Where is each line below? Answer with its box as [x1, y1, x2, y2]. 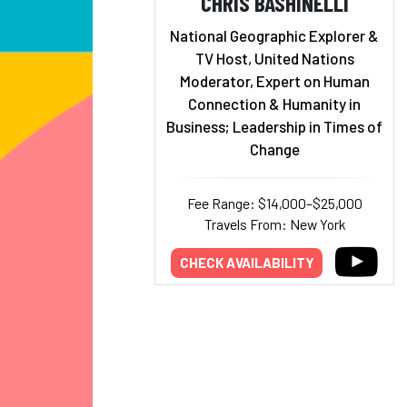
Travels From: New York [203, 214, 345, 233]
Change [249, 139, 300, 158]
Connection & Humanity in [188, 94, 361, 113]
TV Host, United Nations [194, 48, 354, 67]
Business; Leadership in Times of [166, 116, 382, 135]
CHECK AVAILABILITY [179, 254, 314, 272]
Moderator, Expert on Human [179, 71, 370, 90]
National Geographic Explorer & [170, 25, 379, 45]
